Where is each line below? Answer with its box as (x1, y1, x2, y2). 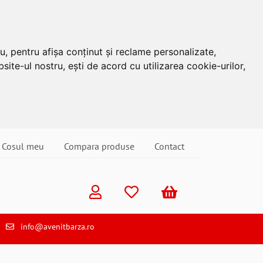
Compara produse (64, 140, 134, 152)
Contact (154, 140, 184, 152)
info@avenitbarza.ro (21, 221, 95, 232)
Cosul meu (2, 140, 44, 152)
